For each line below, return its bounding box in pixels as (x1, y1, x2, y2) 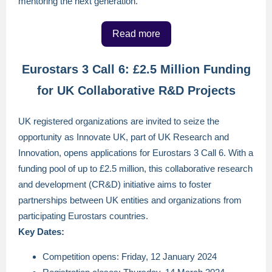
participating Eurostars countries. (18, 211, 148, 221)
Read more (112, 29, 160, 39)
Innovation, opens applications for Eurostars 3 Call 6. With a (18, 148, 253, 158)
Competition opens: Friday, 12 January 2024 (42, 251, 217, 262)
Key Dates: (18, 226, 64, 237)
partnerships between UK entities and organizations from (18, 195, 242, 205)
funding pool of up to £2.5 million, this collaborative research (18, 163, 253, 174)
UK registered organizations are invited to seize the (18, 116, 219, 126)
